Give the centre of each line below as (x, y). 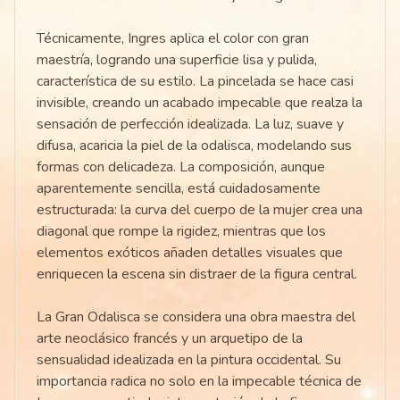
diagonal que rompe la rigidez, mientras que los (181, 232)
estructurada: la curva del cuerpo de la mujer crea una (200, 210)
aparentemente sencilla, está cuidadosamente (179, 189)
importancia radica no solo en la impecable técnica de (199, 382)
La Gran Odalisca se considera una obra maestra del (196, 317)
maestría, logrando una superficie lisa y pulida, (177, 60)
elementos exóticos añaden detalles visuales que (190, 253)
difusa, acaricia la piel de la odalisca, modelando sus (194, 146)
